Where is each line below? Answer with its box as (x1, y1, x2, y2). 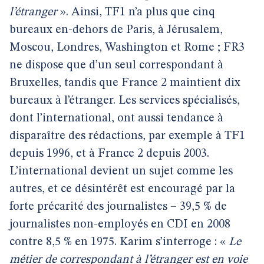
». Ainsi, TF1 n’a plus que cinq (57, 6, 215, 18)
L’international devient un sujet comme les (9, 166, 233, 177)
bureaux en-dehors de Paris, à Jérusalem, (9, 24, 223, 36)
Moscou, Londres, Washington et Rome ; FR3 (9, 42, 245, 54)
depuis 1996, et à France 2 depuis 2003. (9, 148, 209, 160)
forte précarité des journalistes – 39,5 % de (9, 201, 227, 213)
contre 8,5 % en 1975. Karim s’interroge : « (9, 236, 229, 248)
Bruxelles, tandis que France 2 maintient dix (9, 77, 240, 89)
